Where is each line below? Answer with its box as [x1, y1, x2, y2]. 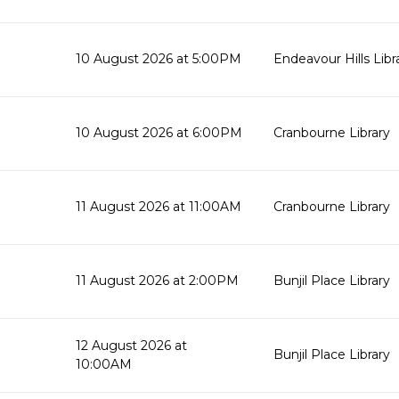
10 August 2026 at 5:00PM [76, 51, 241, 67]
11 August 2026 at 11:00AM [76, 199, 241, 215]
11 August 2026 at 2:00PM [76, 273, 239, 289]
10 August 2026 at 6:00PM [76, 125, 242, 141]
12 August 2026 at [76, 338, 187, 354]
